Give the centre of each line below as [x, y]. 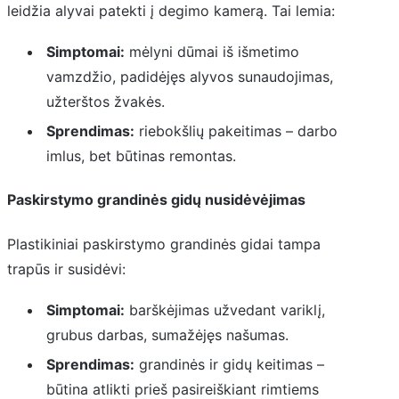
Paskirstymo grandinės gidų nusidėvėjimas [156, 200]
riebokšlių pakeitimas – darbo [236, 131]
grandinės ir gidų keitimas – [229, 364]
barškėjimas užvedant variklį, [224, 309]
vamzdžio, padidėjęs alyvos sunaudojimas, [189, 77]
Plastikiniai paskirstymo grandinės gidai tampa [164, 244]
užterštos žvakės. [105, 102]
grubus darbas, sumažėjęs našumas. [167, 334]
